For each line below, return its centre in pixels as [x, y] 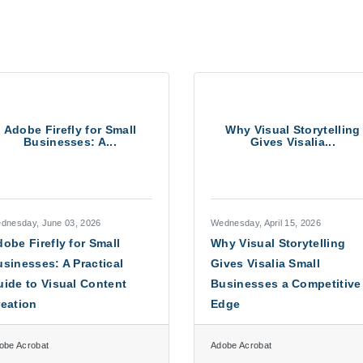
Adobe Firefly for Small [70, 129]
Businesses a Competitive [286, 284]
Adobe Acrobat [241, 345]
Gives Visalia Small [266, 263]
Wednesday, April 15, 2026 [266, 223]
